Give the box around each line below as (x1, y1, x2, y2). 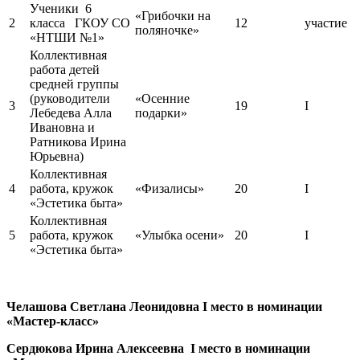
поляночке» (135, 23, 199, 38)
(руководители (30, 92, 110, 106)
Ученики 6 (30, 2, 92, 16)
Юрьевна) (30, 149, 93, 164)
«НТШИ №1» (30, 31, 114, 45)
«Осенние (135, 92, 190, 106)
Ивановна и (30, 121, 95, 135)
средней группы (30, 77, 119, 92)
